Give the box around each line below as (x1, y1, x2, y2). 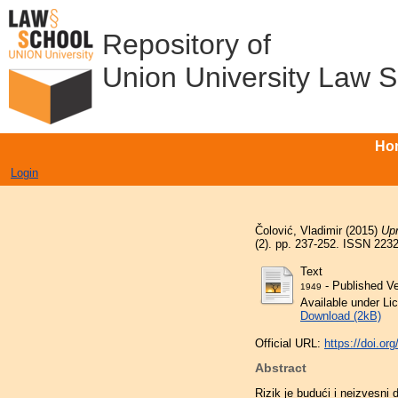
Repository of (102, 28, 271, 60)
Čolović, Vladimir (255, 223, 342, 237)
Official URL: (255, 336, 324, 350)
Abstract (255, 361, 306, 376)
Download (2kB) (300, 308, 381, 322)
